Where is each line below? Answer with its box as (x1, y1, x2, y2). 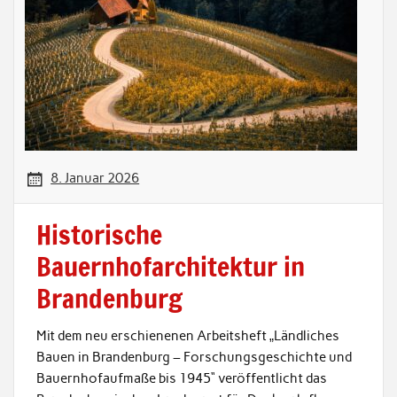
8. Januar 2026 (51, 169, 140, 186)
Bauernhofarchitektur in (35, 246, 305, 285)
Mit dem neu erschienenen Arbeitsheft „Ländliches (35, 328, 339, 345)
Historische (35, 214, 162, 253)
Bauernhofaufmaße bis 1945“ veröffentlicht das (35, 370, 327, 387)
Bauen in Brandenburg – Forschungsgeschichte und (35, 349, 352, 366)
